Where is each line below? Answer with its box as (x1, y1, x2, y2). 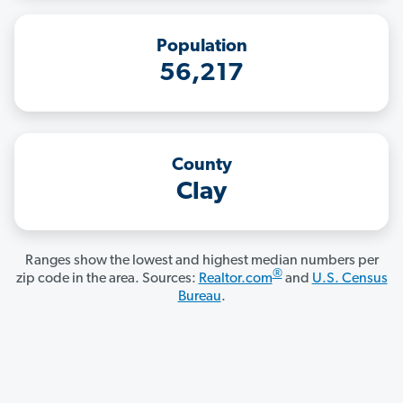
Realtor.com (198, 272, 273, 287)
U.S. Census (311, 272, 388, 287)
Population (156, 38, 247, 57)
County (171, 157, 232, 175)
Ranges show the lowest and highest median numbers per (24, 254, 379, 269)
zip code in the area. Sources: (15, 272, 199, 287)
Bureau (177, 290, 221, 305)
